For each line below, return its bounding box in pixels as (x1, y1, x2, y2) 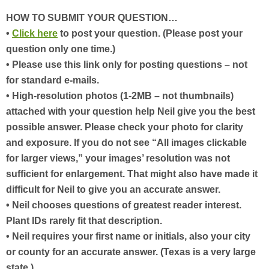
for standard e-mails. (6, 75, 99, 85)
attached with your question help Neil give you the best (6, 106, 255, 116)
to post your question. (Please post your (58, 28, 243, 38)
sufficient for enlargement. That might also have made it (6, 169, 258, 179)
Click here (12, 28, 58, 38)
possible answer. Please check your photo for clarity (6, 122, 243, 132)
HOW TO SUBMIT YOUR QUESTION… (6, 13, 178, 23)
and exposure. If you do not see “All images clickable (6, 138, 247, 148)
